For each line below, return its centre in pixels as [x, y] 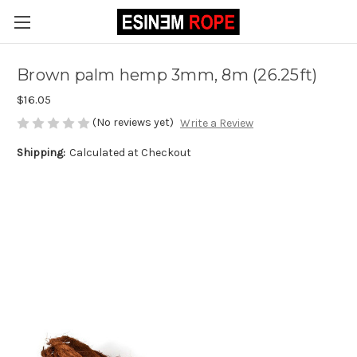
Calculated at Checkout [130, 153]
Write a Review [216, 124]
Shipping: [41, 153]
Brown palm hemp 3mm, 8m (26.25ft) [167, 75]
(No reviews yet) [133, 122]
